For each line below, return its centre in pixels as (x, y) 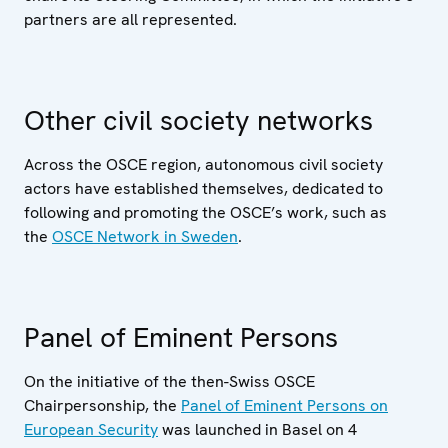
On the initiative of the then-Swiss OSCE (169, 381)
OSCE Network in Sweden (145, 236)
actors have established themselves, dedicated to (203, 188)
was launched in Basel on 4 (257, 429)
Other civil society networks (198, 120)
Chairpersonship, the (102, 405)
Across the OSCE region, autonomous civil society (203, 164)
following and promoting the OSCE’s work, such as (205, 212)
